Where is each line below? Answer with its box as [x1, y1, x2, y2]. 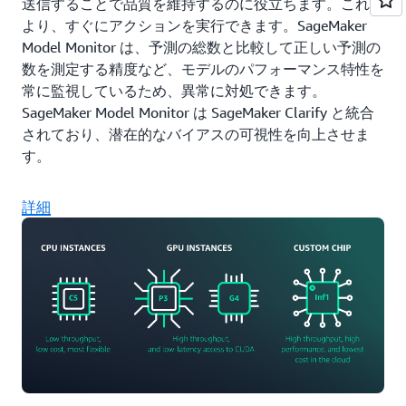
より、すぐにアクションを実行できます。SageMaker [22, 15, 367, 34]
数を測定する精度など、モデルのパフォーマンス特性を [22, 59, 384, 78]
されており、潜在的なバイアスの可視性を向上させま [22, 124, 370, 143]
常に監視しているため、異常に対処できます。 [22, 81, 326, 100]
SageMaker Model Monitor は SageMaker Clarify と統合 [22, 102, 374, 121]
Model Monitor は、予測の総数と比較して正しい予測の [22, 37, 381, 56]
